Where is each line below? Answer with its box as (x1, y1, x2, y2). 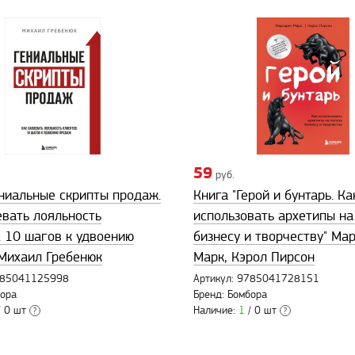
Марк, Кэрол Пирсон (193, 250, 315, 265)
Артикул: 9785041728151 (193, 273, 319, 285)
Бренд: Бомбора (193, 289, 267, 301)
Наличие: (193, 305, 239, 317)
